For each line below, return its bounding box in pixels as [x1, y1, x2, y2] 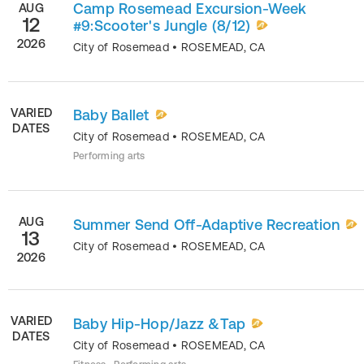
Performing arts [73, 150, 145, 162]
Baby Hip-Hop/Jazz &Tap [73, 314, 246, 332]
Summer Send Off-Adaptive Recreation [73, 215, 340, 233]
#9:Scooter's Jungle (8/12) [73, 16, 251, 34]
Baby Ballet [73, 106, 149, 123]
